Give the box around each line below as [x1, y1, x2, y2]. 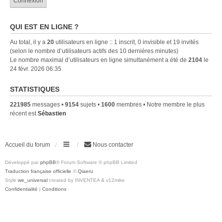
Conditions [42, 186, 66, 192]
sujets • [79, 101, 101, 108]
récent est [10, 110, 38, 117]
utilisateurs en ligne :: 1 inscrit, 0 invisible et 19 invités [54, 38, 199, 46]
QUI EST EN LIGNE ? [10, 22, 79, 31]
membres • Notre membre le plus [115, 101, 205, 108]
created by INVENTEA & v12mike [48, 177, 125, 183]
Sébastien [38, 110, 66, 117]
